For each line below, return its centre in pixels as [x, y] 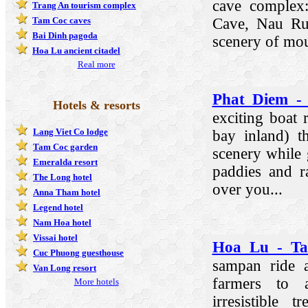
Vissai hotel [55, 237]
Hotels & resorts [96, 105]
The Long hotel [63, 177]
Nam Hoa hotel [62, 222]
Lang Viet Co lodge [70, 131]
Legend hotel [58, 207]
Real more [96, 64]
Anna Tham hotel [67, 192]
